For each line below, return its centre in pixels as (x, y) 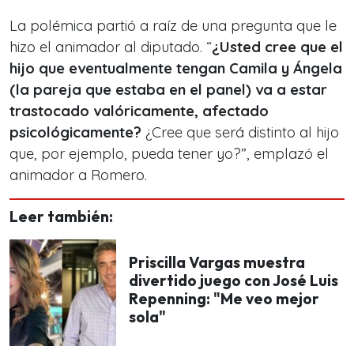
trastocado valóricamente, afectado (139, 111)
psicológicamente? (75, 132)
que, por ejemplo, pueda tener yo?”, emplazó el (169, 154)
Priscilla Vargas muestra (217, 262)
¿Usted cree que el (277, 47)
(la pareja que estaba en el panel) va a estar (168, 90)
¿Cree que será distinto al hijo (240, 132)
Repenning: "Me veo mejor (224, 298)
